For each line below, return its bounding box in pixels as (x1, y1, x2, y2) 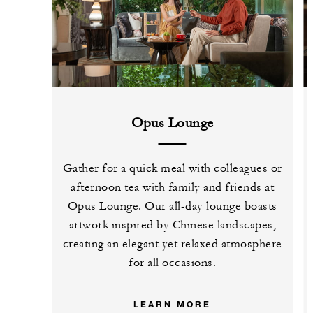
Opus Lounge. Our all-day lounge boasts (67, 198, 277, 213)
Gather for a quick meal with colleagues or (62, 161, 282, 175)
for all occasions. (129, 255, 217, 270)
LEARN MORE (133, 298, 212, 310)
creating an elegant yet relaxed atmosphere (62, 236, 282, 251)
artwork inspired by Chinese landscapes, (68, 217, 277, 232)
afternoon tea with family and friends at (71, 180, 275, 194)
